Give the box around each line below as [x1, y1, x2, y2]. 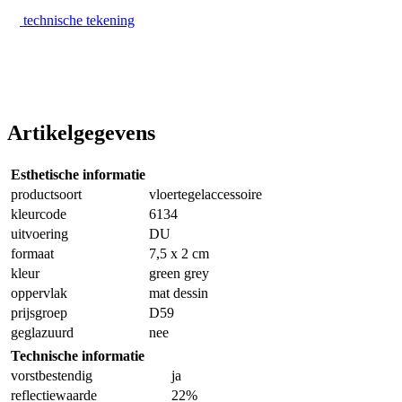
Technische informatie [11, 348, 144, 364]
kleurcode [11, 206, 66, 223]
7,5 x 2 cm [149, 246, 209, 262]
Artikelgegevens [7, 121, 155, 145]
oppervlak [11, 285, 67, 301]
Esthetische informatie [11, 167, 145, 183]
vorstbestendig [11, 368, 92, 384]
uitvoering [11, 226, 68, 242]
